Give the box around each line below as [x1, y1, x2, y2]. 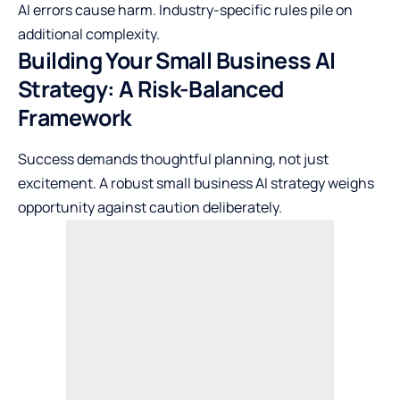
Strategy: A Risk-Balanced [18, 73, 284, 105]
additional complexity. [18, 24, 160, 45]
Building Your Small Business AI [18, 45, 336, 77]
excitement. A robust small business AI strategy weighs [18, 172, 374, 193]
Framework [18, 102, 131, 134]
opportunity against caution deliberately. [18, 196, 282, 217]
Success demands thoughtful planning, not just [18, 148, 329, 169]
